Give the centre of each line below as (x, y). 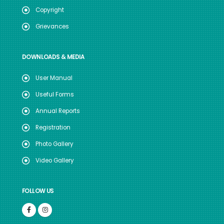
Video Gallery (55, 160)
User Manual (54, 78)
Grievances (52, 26)
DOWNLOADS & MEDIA (53, 57)
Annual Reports (58, 111)
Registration (53, 127)
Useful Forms (55, 94)
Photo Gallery (54, 144)
